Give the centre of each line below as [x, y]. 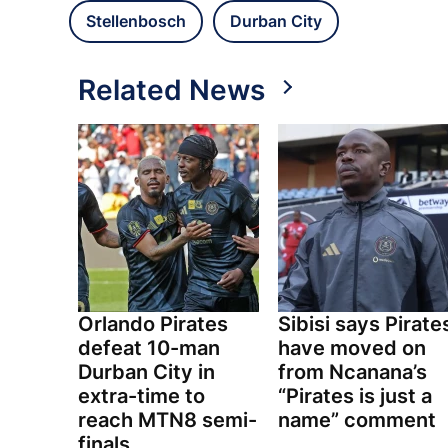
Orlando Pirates [153, 324]
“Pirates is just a [354, 396]
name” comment [356, 420]
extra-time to [141, 396]
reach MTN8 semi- [167, 420]
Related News [171, 90]
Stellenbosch [136, 21]
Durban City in [146, 372]
